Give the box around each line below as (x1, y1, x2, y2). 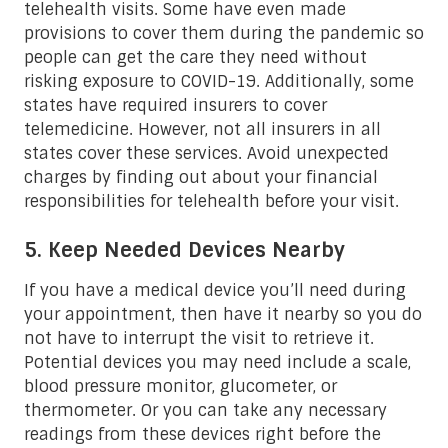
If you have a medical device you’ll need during (24, 279, 406, 301)
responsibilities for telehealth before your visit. (24, 190, 404, 212)
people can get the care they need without (24, 46, 367, 68)
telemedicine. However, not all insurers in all (24, 118, 381, 140)
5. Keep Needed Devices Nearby (24, 236, 345, 263)
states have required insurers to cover (24, 94, 327, 116)
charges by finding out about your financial (24, 166, 378, 188)
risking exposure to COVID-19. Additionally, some (24, 70, 414, 92)
